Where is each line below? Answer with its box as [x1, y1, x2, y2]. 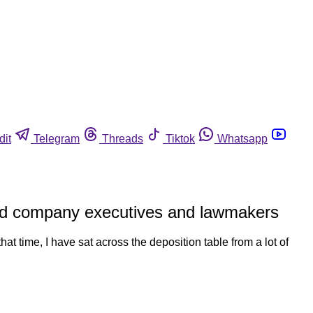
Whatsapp [217, 132, 268, 145]
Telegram [34, 132, 80, 145]
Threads [102, 132, 143, 145]
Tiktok [166, 132, 195, 145]
